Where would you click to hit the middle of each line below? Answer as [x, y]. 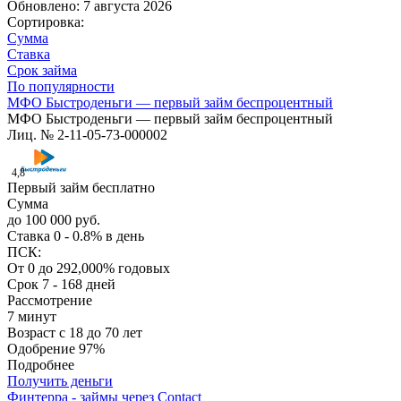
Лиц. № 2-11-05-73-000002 [87, 135]
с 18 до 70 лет [101, 333]
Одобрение [43, 349]
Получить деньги [60, 381]
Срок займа [42, 71]
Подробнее [41, 365]
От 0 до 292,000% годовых [89, 269]
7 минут [32, 317]
